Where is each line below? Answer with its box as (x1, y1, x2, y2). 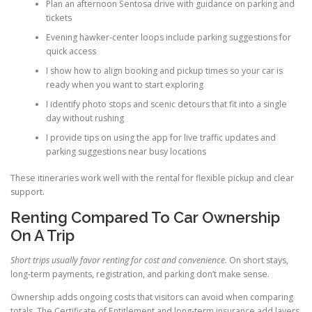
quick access (45, 45, 96, 57)
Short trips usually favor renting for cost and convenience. (10, 254, 227, 267)
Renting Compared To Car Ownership (10, 208, 280, 227)
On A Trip (10, 226, 75, 245)
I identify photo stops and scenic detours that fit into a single (45, 97, 287, 110)
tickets (45, 11, 72, 24)
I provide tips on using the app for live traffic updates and (45, 131, 276, 143)
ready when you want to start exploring (45, 78, 203, 91)
